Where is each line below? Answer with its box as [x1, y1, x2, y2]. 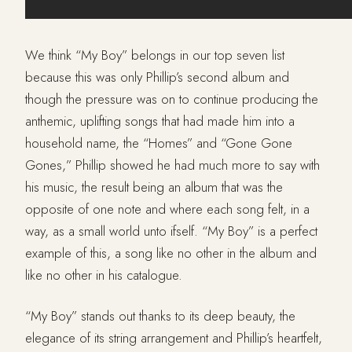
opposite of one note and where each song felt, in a [25, 200, 310, 219]
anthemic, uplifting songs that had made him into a [25, 112, 295, 131]
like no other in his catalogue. [25, 266, 182, 285]
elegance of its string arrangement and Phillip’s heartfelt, [25, 328, 322, 347]
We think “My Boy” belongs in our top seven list [25, 46, 284, 65]
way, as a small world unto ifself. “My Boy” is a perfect [25, 222, 317, 241]
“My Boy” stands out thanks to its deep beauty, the [25, 306, 295, 325]
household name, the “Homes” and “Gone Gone [25, 134, 292, 153]
